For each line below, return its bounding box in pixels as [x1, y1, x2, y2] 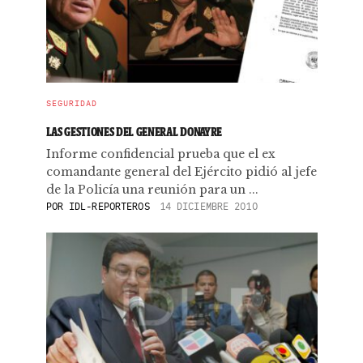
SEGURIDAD [45, 98, 97, 109]
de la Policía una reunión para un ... [45, 182, 258, 197]
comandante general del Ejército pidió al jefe [45, 164, 317, 179]
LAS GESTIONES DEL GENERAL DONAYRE [45, 124, 222, 139]
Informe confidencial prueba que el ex [45, 147, 275, 161]
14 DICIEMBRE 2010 [159, 200, 258, 212]
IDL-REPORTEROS [69, 200, 150, 212]
